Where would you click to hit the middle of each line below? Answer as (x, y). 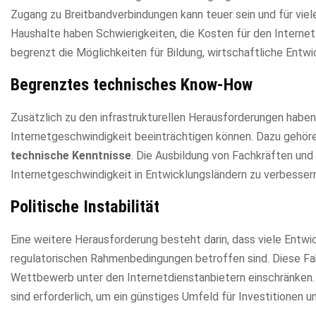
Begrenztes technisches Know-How (132, 84)
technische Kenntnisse (71, 155)
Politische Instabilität (85, 206)
